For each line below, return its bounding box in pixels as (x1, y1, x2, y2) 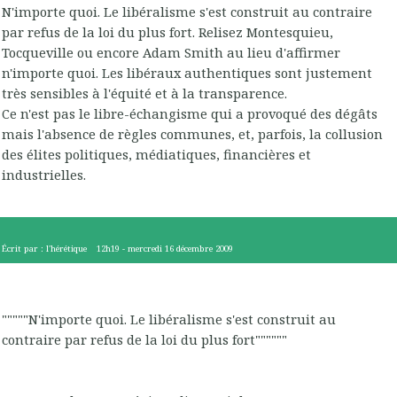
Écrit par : (2, 242, 46, 254)
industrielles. (2, 166, 86, 183)
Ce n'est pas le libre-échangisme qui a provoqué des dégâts (2, 105, 378, 122)
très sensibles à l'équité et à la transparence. (2, 84, 287, 102)
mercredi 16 (128, 242, 175, 254)
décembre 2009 (176, 242, 234, 254)
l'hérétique (46, 242, 87, 254)
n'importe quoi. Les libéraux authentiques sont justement (2, 64, 372, 82)
